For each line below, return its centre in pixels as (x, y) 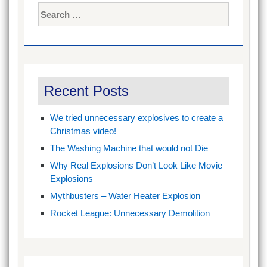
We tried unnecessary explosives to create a (137, 117)
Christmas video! (83, 131)
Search (52, 8)
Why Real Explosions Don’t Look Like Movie (136, 165)
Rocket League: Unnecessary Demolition (130, 213)
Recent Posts (87, 91)
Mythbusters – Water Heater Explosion (125, 195)
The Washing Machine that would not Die (129, 148)
